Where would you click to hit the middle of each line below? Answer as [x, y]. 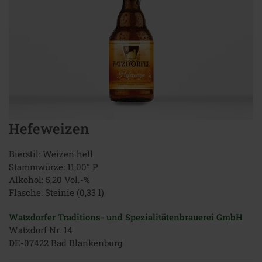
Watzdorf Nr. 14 [41, 230]
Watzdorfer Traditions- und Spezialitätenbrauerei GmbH [126, 217]
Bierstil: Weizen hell [51, 154]
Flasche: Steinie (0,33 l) [56, 192]
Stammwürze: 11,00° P [54, 167]
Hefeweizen [49, 129]
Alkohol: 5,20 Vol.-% [49, 180]
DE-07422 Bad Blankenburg [65, 243]
